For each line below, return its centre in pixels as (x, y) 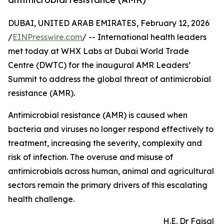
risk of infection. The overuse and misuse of (90, 157)
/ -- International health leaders (144, 37)
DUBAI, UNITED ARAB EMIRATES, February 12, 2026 (109, 23)
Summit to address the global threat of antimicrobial (109, 79)
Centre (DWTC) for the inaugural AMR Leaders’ (99, 65)
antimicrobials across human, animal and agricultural (111, 171)
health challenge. (41, 199)
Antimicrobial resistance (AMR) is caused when (98, 115)
